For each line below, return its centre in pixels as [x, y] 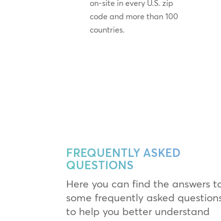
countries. [107, 30]
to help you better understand [138, 211]
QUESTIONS [100, 166]
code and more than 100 [134, 17]
